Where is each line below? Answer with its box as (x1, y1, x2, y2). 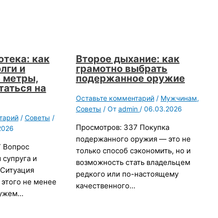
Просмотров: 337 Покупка (75, 123, 169, 132)
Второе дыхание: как (75, 53, 180, 65)
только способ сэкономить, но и (75, 146, 191, 156)
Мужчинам (160, 94, 197, 103)
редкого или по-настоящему (75, 169, 179, 179)
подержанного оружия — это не (75, 134, 191, 144)
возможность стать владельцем (75, 158, 190, 167)
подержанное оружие (75, 73, 185, 85)
